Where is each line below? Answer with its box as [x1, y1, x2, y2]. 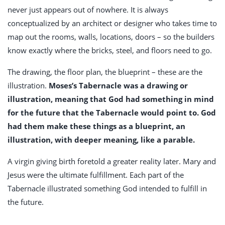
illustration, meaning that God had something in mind [8, 94, 214, 104]
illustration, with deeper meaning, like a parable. [8, 135, 197, 145]
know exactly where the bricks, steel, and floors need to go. [8, 45, 212, 56]
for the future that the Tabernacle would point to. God [8, 107, 216, 118]
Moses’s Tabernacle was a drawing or [49, 80, 188, 91]
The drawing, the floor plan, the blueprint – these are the [8, 67, 202, 77]
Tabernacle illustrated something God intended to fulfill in [8, 183, 207, 194]
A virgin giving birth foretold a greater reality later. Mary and [8, 156, 216, 167]
